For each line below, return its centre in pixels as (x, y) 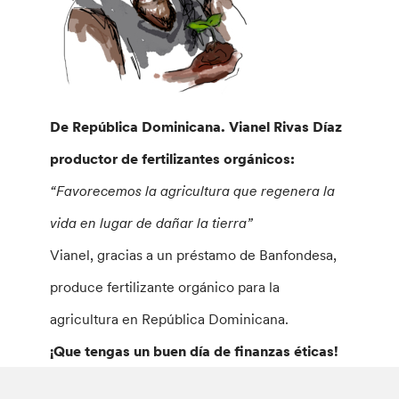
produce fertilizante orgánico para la (165, 286)
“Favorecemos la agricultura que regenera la (193, 190)
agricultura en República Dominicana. (170, 318)
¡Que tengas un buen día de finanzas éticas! (195, 350)
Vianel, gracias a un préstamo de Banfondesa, (194, 254)
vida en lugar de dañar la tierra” (152, 222)
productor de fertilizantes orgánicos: (173, 158)
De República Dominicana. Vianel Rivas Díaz (196, 126)
